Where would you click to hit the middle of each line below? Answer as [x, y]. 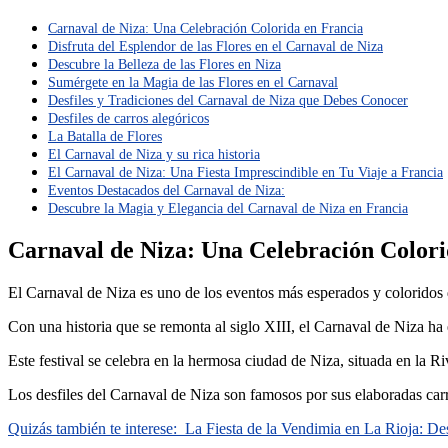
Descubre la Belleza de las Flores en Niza [164, 64]
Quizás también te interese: [92, 429]
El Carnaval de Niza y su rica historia [154, 154]
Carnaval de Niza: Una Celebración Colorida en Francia [205, 28]
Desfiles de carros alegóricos [128, 118]
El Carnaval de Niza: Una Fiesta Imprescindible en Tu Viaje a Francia [245, 172]
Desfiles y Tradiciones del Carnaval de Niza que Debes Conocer [228, 100]
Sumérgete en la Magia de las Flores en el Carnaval [193, 82]
